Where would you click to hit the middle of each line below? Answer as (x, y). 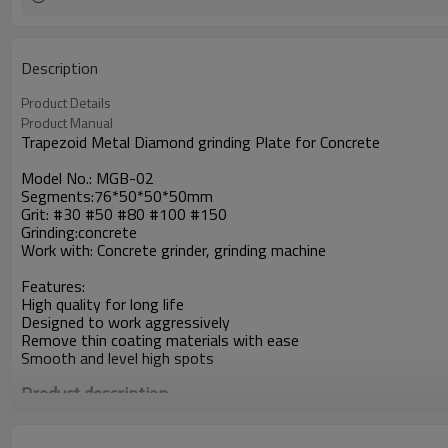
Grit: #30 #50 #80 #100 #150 (124, 214)
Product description (94, 393)
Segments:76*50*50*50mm (117, 196)
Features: (53, 286)
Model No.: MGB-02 (87, 178)
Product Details (66, 102)
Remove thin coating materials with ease (162, 340)
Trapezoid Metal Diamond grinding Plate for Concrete (200, 142)
